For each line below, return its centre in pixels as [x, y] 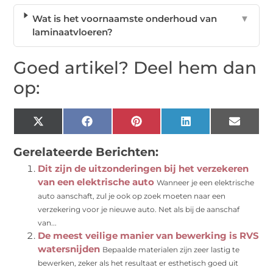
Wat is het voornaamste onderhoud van [124, 19]
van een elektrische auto [96, 182]
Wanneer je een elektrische [206, 183]
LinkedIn [211, 126]
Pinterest [162, 126]
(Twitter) [62, 135]
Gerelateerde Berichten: [86, 152]
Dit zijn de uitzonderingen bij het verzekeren [144, 169]
